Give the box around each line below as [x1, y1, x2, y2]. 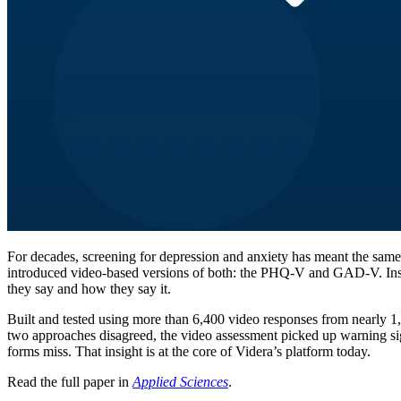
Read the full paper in [7, 374, 132, 390]
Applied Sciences [132, 374, 228, 390]
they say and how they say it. [7, 281, 171, 297]
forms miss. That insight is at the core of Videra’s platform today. [7, 344, 371, 360]
